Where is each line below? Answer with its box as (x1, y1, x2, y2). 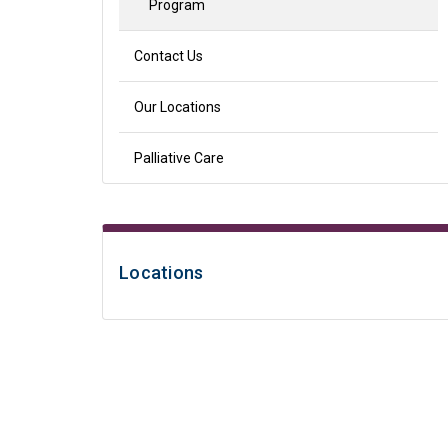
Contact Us (134, 48, 203, 64)
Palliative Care (134, 150, 224, 166)
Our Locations (134, 99, 221, 115)
